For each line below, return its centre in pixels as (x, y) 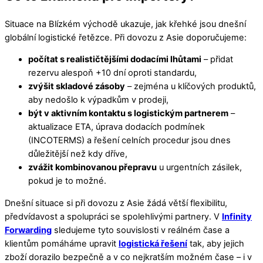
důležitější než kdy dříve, (78, 154)
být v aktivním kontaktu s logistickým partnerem (128, 114)
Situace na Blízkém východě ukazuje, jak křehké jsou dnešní (125, 24)
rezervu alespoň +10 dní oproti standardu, (112, 73)
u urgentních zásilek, (199, 168)
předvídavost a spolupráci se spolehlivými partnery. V (113, 216)
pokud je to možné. (67, 181)
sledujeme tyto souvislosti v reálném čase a (141, 230)
